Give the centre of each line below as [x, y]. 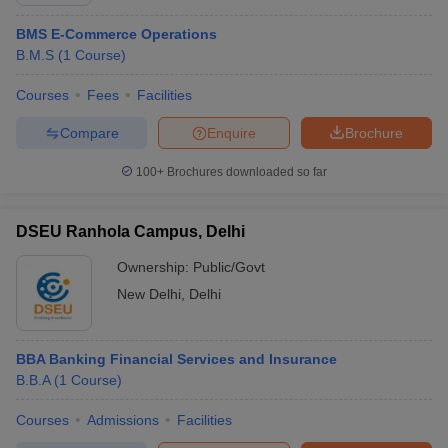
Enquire [231, 132]
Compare [89, 132]
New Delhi [149, 294]
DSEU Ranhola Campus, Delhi [130, 231]
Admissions [123, 420]
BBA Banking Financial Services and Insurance [176, 359]
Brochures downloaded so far [245, 172]
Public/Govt [229, 267]
